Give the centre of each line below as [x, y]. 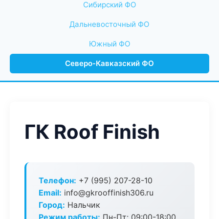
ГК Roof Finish [92, 132]
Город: [52, 205]
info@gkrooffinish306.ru [108, 193]
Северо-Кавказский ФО [109, 63]
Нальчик [83, 205]
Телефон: [57, 180]
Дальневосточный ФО [109, 24]
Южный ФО [109, 44]
